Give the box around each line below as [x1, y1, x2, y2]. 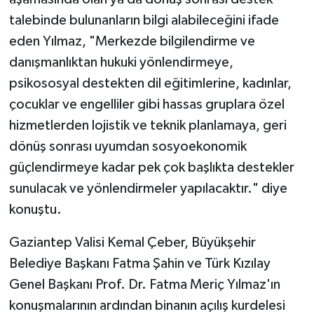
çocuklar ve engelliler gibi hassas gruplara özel [8, 97, 285, 111]
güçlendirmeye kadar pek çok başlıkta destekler [8, 160, 294, 175]
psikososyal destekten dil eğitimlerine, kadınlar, [8, 76, 292, 90]
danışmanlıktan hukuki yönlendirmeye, [8, 55, 233, 69]
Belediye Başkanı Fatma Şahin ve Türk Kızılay [8, 256, 271, 271]
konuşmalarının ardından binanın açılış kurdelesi [8, 298, 285, 313]
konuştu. [8, 202, 62, 217]
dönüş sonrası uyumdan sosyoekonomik [8, 139, 247, 153]
